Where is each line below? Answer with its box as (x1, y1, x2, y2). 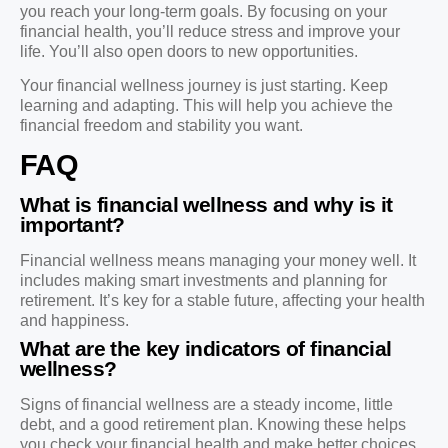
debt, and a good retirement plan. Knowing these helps (20, 415, 406, 433)
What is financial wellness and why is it (20, 192, 393, 216)
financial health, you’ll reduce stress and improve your (20, 22, 400, 40)
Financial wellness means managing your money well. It (20, 251, 416, 269)
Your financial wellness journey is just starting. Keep (20, 77, 388, 95)
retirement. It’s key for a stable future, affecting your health (20, 291, 425, 309)
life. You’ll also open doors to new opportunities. (20, 42, 358, 60)
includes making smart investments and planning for (20, 271, 387, 289)
